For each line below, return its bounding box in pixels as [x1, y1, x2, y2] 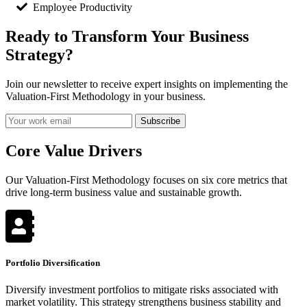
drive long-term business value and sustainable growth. [5, 186, 242, 198]
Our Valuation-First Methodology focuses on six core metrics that [5, 173, 287, 186]
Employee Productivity [33, 1, 132, 14]
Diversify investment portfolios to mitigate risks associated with [5, 284, 278, 295]
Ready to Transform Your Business [5, 27, 249, 45]
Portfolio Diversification [5, 257, 100, 268]
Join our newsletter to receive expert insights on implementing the [5, 77, 288, 90]
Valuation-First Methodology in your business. [5, 90, 206, 102]
